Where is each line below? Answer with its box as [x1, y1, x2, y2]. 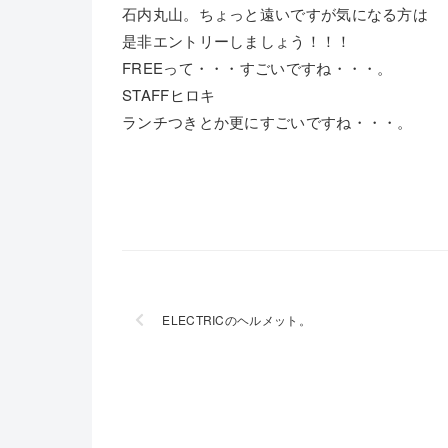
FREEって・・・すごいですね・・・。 [122, 57, 393, 78]
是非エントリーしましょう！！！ [122, 30, 352, 51]
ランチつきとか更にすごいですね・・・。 [122, 111, 413, 132]
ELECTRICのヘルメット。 [162, 311, 311, 328]
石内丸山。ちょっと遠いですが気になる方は [122, 3, 428, 24]
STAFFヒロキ [122, 84, 216, 105]
